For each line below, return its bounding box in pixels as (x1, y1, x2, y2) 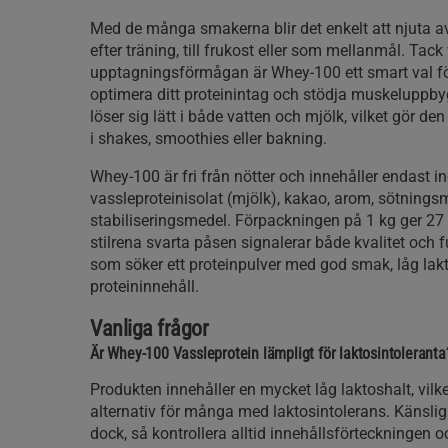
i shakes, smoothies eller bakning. (90, 129, 327, 148)
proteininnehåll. (90, 277, 199, 296)
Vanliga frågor (90, 316, 208, 341)
